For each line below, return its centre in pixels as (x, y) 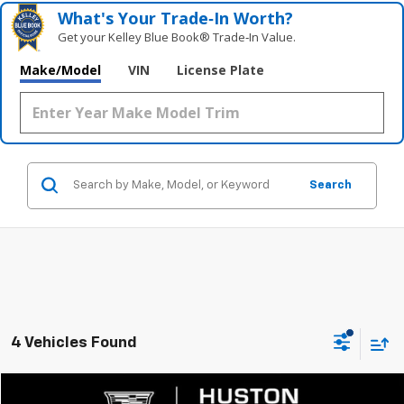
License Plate (220, 69)
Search (331, 185)
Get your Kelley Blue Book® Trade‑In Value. (177, 37)
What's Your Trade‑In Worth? (176, 18)
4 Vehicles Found (74, 344)
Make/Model (60, 69)
